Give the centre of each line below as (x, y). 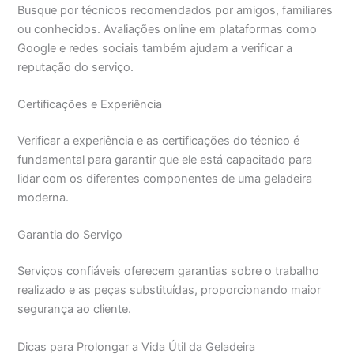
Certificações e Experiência (90, 105)
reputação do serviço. (76, 67)
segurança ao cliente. (75, 309)
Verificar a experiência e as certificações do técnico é (159, 141)
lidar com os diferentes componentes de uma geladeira (165, 179)
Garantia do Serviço (70, 235)
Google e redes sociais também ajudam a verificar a (155, 48)
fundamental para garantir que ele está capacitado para (165, 160)
